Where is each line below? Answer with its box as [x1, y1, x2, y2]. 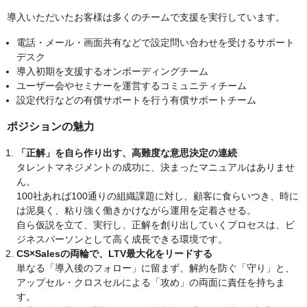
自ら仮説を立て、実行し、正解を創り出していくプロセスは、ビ [16, 219, 295, 231]
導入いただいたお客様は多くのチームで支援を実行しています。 [7, 12, 285, 23]
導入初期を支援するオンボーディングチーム [16, 66, 208, 77]
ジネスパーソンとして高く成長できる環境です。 [16, 234, 228, 245]
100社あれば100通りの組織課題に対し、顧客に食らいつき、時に [16, 191, 299, 202]
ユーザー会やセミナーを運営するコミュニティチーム [16, 80, 247, 92]
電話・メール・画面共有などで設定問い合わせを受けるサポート [16, 37, 295, 49]
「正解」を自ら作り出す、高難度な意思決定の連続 [16, 147, 237, 159]
